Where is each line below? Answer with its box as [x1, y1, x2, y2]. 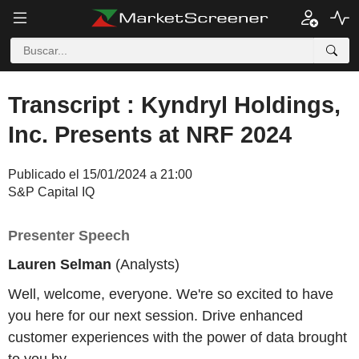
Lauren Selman [8, 256, 111, 272]
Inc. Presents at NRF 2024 [8, 122, 292, 147]
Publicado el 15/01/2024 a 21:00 [8, 167, 192, 181]
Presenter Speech [8, 228, 130, 244]
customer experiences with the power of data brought [8, 329, 347, 345]
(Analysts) [111, 256, 179, 272]
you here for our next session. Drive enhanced [8, 307, 303, 324]
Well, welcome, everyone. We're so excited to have [8, 285, 333, 302]
